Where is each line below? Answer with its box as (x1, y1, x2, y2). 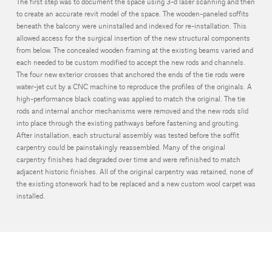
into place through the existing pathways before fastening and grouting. (16, 119, 240, 129)
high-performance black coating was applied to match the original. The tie (16, 95, 245, 104)
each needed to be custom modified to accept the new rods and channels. (16, 58, 245, 68)
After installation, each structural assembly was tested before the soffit (16, 131, 239, 141)
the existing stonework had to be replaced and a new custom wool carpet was (16, 180, 256, 189)
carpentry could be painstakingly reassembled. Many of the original (16, 143, 225, 153)
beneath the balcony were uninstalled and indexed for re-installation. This (16, 22, 246, 32)
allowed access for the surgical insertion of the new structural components (16, 34, 250, 44)
